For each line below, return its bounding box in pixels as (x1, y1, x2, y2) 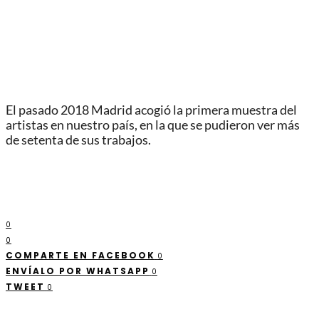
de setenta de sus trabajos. (6, 132, 151, 148)
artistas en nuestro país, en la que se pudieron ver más (6, 117, 300, 133)
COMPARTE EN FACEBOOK (6, 249, 155, 261)
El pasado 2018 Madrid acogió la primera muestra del (6, 103, 297, 118)
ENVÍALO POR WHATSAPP (6, 264, 150, 277)
